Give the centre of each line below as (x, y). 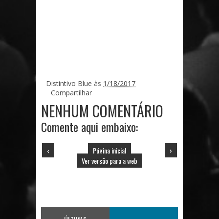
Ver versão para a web (109, 161)
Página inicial (109, 150)
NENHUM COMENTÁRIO (102, 111)
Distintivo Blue (70, 83)
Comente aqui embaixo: (89, 127)
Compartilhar (71, 93)
